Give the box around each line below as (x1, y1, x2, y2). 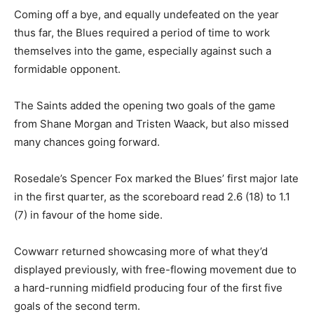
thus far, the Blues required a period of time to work (14, 26, 270, 40)
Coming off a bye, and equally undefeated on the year (14, 8, 279, 22)
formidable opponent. (14, 62, 121, 76)
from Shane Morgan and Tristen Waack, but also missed (14, 117, 289, 131)
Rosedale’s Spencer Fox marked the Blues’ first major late (14, 172, 299, 186)
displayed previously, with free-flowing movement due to (14, 263, 296, 277)
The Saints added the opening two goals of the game (14, 99, 275, 113)
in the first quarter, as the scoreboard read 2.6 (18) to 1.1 (14, 190, 290, 204)
